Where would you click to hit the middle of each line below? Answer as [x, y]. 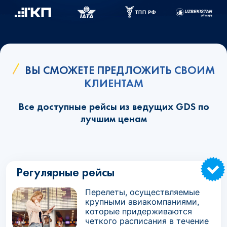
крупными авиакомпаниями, [142, 202]
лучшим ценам [113, 119]
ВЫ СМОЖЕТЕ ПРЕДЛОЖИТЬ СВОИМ [120, 70]
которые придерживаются [139, 211]
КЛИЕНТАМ [113, 83]
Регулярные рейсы [65, 172]
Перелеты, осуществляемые [142, 192]
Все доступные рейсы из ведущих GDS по [113, 106]
